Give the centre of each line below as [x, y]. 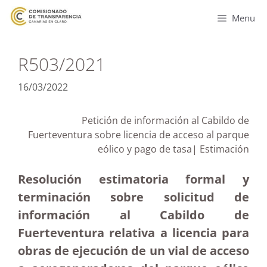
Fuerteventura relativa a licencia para [133, 233]
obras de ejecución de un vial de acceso [133, 251]
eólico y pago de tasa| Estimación [173, 149]
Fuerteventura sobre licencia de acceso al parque [139, 135]
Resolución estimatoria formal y [133, 179]
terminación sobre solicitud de [133, 197]
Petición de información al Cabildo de [165, 120]
